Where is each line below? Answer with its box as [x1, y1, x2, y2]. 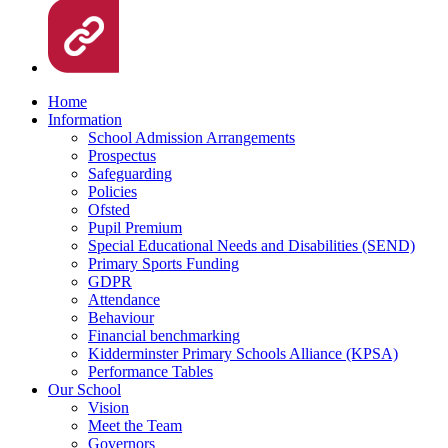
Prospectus [88, 146, 156, 164]
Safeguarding [88, 164, 172, 182]
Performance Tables [88, 362, 213, 380]
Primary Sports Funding [88, 254, 239, 272]
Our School [48, 380, 121, 398]
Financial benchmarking [88, 326, 240, 344]
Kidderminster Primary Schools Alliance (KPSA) [88, 344, 398, 362]
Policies [88, 182, 137, 200]
